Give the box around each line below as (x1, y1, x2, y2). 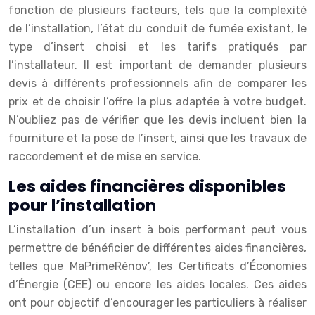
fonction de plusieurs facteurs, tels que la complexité (8, 4, 307, 17)
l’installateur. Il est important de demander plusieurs (8, 58, 307, 72)
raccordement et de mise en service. (8, 150, 201, 163)
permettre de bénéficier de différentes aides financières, (8, 241, 307, 255)
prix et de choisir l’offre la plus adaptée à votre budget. (8, 95, 307, 108)
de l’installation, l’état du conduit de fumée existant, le (8, 22, 307, 35)
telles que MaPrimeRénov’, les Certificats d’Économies (8, 259, 307, 273)
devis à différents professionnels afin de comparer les (8, 77, 307, 90)
